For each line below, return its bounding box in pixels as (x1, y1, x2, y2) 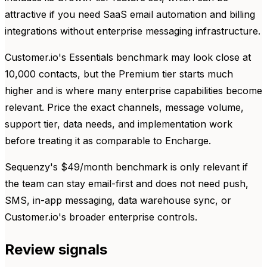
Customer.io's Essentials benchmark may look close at (5, 51, 251, 63)
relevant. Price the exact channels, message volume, (5, 101, 244, 113)
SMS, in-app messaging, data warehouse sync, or (5, 194, 231, 206)
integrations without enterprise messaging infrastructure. (5, 24, 260, 37)
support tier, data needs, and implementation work (5, 117, 232, 130)
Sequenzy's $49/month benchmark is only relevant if (5, 160, 248, 173)
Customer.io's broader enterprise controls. (5, 210, 197, 223)
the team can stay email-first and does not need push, (5, 177, 249, 190)
